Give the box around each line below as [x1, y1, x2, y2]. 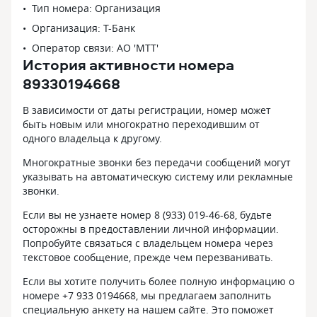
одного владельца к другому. [23, 132, 162, 145]
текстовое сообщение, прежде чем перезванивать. [23, 250, 273, 264]
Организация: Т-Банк [32, 21, 135, 35]
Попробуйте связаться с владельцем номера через [23, 236, 273, 250]
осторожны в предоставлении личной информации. [23, 222, 279, 236]
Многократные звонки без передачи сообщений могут [23, 156, 291, 169]
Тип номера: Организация [32, 1, 161, 15]
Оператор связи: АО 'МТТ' [32, 41, 158, 54]
